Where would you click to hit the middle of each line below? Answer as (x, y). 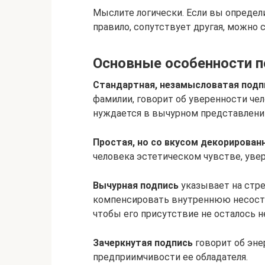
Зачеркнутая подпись (143, 243)
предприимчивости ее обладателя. (170, 257)
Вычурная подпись (136, 185)
